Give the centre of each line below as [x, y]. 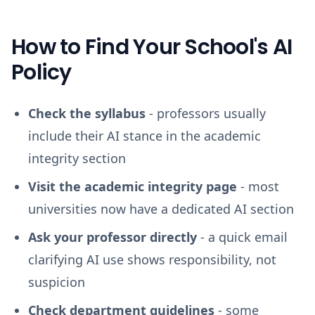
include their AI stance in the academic [144, 136]
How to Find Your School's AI [152, 47]
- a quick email [242, 237]
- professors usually [206, 113]
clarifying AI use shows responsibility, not [152, 259]
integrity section [77, 158]
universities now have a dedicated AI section [161, 209]
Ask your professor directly [112, 237]
